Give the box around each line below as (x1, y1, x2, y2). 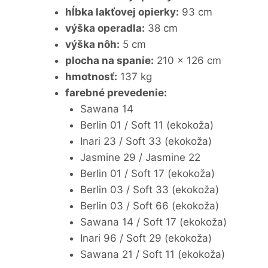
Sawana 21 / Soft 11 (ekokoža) (80, 248, 225, 260)
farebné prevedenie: (65, 86, 167, 99)
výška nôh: (65, 38, 120, 50)
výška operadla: (65, 22, 145, 34)
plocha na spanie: (65, 54, 154, 66)
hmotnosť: (65, 70, 117, 83)
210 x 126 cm (153, 54, 221, 66)
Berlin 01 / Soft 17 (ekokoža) (80, 167, 215, 179)
